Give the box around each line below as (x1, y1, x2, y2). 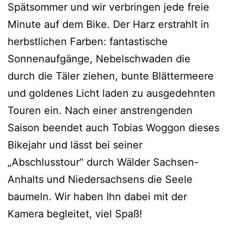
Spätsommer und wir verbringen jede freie (8, 1, 209, 14)
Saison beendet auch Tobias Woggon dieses (8, 122, 219, 134)
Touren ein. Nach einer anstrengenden (8, 104, 193, 117)
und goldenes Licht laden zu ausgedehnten (8, 87, 215, 100)
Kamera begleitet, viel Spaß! (8, 208, 142, 220)
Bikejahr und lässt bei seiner (8, 139, 142, 152)
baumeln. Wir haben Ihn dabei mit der (8, 191, 187, 203)
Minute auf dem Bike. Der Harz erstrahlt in (8, 18, 209, 31)
